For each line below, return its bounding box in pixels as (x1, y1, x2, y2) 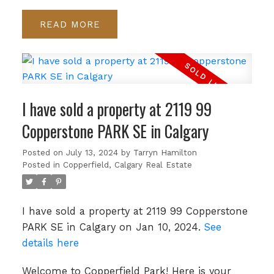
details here (21, 237, 79, 249)
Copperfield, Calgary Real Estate (62, 160, 192, 169)
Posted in (21, 160, 60, 169)
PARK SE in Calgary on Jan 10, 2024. (21, 221, 204, 233)
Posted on (21, 148, 66, 157)
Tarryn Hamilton (133, 148, 197, 157)
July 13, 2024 (65, 148, 118, 157)
